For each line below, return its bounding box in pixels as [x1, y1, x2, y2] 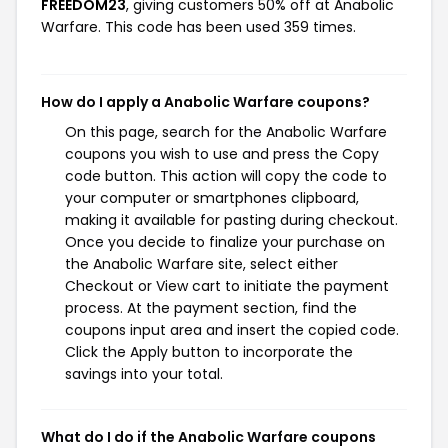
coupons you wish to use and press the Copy [65, 143, 379, 164]
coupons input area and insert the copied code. [65, 319, 399, 340]
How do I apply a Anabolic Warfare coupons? [41, 91, 370, 112]
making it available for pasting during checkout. [65, 209, 398, 230]
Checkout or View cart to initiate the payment [65, 275, 389, 296]
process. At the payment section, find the [65, 297, 357, 318]
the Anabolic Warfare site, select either [65, 253, 338, 274]
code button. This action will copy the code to [65, 165, 387, 186]
